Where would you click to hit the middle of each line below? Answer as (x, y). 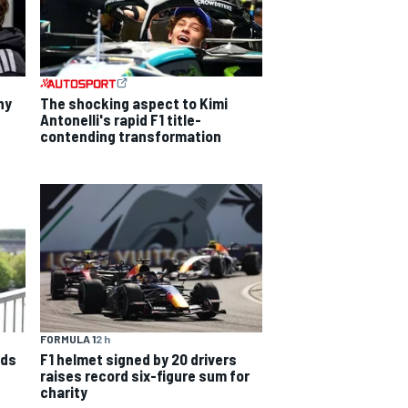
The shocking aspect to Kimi (134, 103)
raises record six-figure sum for (145, 376)
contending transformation (131, 136)
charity (64, 392)
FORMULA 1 (68, 339)
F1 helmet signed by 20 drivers (138, 359)
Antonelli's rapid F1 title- (121, 120)
